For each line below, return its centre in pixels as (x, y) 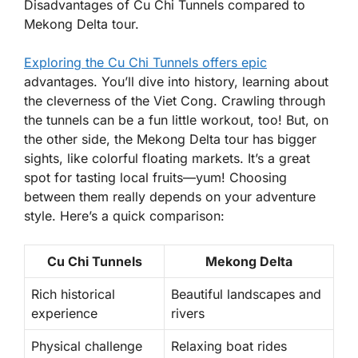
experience (64, 313)
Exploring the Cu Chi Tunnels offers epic (145, 62)
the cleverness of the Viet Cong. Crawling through (175, 100)
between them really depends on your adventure (170, 196)
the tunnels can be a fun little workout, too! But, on (176, 119)
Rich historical (73, 294)
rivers (188, 313)
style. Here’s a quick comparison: (124, 215)
